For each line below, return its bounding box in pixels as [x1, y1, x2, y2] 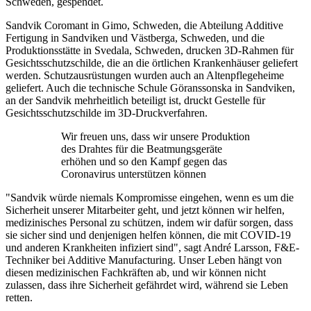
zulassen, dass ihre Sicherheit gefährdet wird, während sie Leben [6, 278, 288, 291]
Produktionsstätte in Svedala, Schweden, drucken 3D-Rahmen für [6, 44, 294, 56]
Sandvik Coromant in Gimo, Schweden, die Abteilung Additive [6, 19, 283, 31]
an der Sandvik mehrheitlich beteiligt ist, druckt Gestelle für [6, 94, 265, 106]
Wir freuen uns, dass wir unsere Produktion [61, 130, 250, 142]
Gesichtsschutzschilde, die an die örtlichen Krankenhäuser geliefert [6, 56, 298, 69]
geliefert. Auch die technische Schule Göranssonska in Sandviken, [6, 81, 295, 94]
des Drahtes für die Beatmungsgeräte [61, 142, 222, 155]
